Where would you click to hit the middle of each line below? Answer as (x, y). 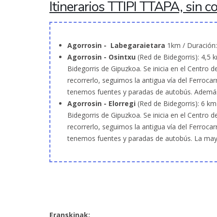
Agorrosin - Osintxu (102, 57)
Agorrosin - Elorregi (102, 104)
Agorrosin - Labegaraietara (116, 46)
